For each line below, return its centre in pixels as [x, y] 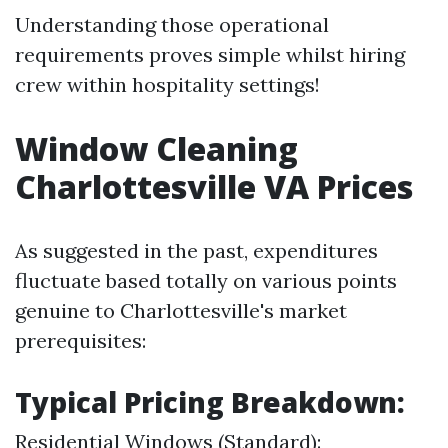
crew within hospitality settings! [167, 84]
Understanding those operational [172, 24]
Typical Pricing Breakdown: [210, 402]
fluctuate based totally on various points [206, 280]
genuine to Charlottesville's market [181, 310]
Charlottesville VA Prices [214, 186]
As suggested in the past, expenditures [196, 250]
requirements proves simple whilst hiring [210, 54]
